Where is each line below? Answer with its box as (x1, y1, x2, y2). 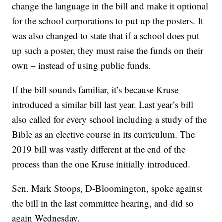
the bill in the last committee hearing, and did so (12, 197, 194, 210)
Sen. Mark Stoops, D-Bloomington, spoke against (12, 182, 203, 195)
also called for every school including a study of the (12, 113, 207, 126)
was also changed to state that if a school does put (12, 29, 200, 42)
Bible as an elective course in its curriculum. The (12, 128, 195, 141)
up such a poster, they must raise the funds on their (12, 44, 204, 57)
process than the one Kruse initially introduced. (12, 158, 191, 170)
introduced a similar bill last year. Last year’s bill (12, 98, 194, 111)
